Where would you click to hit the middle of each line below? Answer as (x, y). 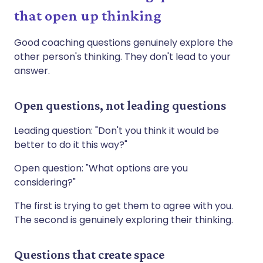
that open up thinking (88, 15)
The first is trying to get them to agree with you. (124, 205)
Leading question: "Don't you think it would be (117, 130)
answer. (32, 70)
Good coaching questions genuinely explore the (124, 42)
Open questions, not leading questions (120, 105)
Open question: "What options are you (101, 168)
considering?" (45, 182)
